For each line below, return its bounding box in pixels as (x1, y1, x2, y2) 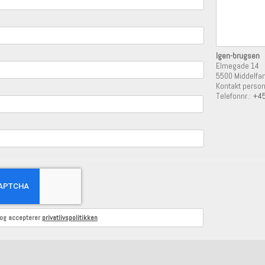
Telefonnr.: (216, 90, 253, 101)
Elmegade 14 (216, 60, 260, 71)
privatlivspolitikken (41, 213, 98, 223)
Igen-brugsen (216, 50, 260, 61)
